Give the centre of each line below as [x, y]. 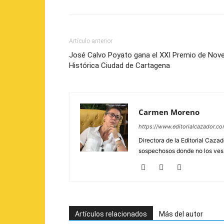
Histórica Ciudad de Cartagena [119, 65]
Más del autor [181, 214]
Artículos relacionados [111, 214]
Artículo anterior [91, 41]
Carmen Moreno [169, 112]
